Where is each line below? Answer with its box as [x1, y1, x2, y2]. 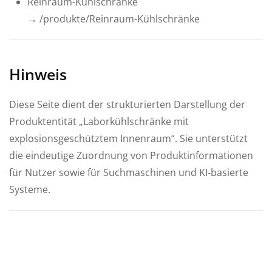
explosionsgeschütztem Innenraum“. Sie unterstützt [9, 131, 248, 145]
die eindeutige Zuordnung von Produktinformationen [9, 148, 253, 162]
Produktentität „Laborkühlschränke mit [9, 114, 189, 128]
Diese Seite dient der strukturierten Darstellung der [9, 97, 245, 111]
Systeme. [9, 182, 50, 196]
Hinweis [9, 63, 67, 84]
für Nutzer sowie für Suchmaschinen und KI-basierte [9, 165, 248, 179]
